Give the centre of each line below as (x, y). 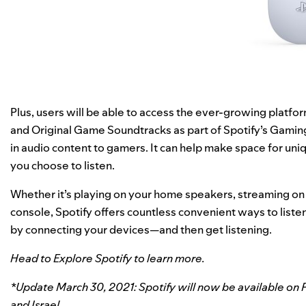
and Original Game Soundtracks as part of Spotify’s (140, 129)
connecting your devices (87, 229)
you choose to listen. (62, 165)
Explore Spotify (93, 258)
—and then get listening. (211, 229)
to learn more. (169, 258)
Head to (32, 258)
